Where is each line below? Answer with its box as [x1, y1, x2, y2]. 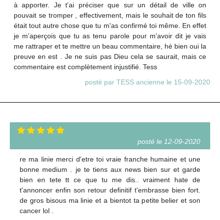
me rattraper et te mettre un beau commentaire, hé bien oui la [14, 42, 206, 51]
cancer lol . [20, 207, 54, 215]
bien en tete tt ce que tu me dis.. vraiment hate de [20, 176, 200, 184]
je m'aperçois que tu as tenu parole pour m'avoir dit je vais [14, 32, 206, 40]
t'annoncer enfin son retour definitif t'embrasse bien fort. [20, 186, 200, 194]
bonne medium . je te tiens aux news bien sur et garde [20, 165, 200, 174]
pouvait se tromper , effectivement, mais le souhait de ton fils [14, 11, 206, 20]
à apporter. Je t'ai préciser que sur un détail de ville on [14, 1, 206, 9]
